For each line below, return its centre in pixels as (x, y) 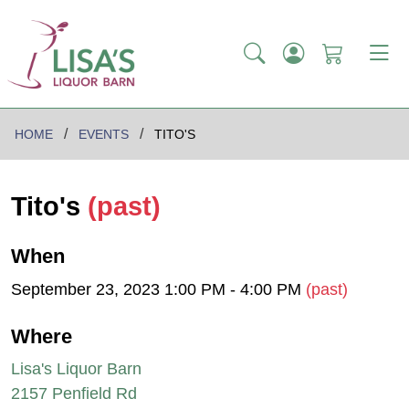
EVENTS (104, 135)
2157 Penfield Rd (74, 394)
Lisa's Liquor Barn (76, 369)
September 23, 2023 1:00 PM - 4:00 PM (158, 289)
